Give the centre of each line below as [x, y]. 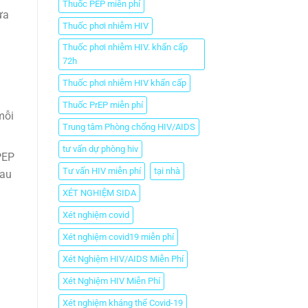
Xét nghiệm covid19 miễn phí [118, 236]
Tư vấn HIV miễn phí [101, 170]
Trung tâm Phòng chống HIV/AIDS [129, 126]
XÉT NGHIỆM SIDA [99, 192]
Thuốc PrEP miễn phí [102, 104]
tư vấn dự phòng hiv [100, 148]
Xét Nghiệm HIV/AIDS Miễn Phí [123, 258]
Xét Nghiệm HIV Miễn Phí [111, 280]
